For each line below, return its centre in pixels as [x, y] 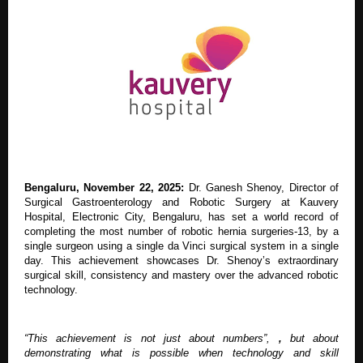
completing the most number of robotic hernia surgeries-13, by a [181, 231]
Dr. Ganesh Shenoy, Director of [261, 187]
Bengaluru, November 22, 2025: [105, 187]
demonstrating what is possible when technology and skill [181, 352]
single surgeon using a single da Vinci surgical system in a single [181, 246]
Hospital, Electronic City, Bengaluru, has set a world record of [181, 216]
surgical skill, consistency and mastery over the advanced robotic [181, 275]
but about [310, 338]
